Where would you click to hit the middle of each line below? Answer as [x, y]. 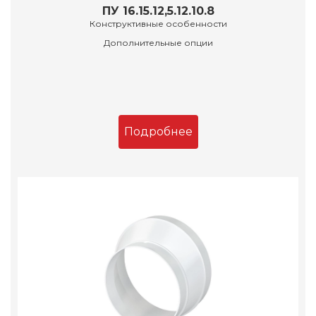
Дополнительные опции [158, 43]
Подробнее [158, 132]
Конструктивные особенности [158, 24]
